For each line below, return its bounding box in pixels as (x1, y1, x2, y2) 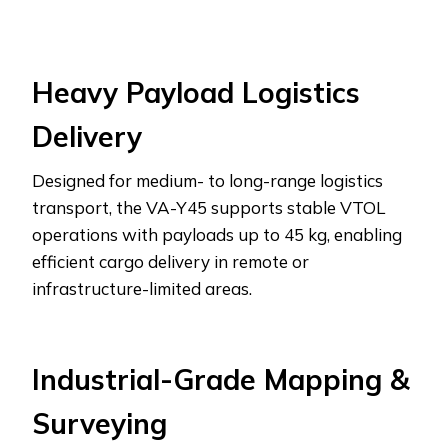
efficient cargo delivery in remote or (32, 250, 309, 272)
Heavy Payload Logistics (32, 74, 360, 110)
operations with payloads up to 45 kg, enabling (32, 223, 402, 245)
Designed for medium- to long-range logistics (32, 169, 383, 191)
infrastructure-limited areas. (32, 277, 252, 299)
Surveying (32, 405, 167, 441)
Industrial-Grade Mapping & (32, 361, 410, 397)
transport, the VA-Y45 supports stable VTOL (32, 196, 385, 218)
